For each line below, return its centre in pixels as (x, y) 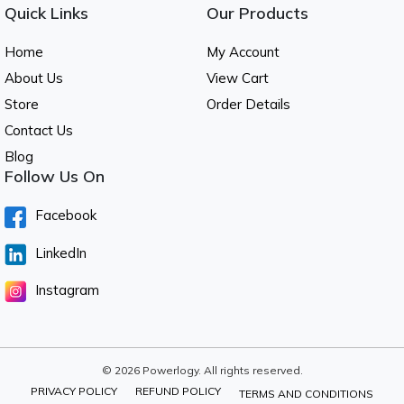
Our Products (257, 14)
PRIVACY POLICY (74, 391)
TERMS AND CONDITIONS (306, 393)
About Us (34, 78)
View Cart (238, 78)
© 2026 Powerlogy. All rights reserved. (202, 370)
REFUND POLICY (178, 391)
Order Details (248, 105)
